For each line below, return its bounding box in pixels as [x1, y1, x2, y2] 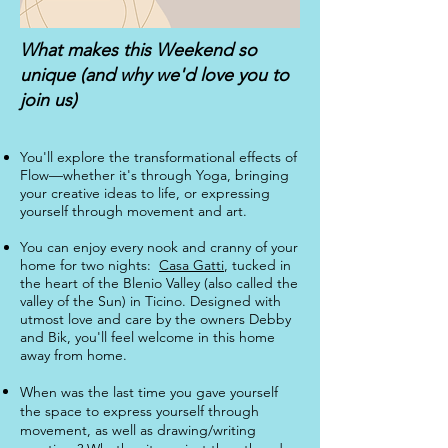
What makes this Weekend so [20, 39, 257, 61]
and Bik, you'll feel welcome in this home [20, 328, 275, 346]
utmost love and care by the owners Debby [20, 310, 291, 328]
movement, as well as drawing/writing [20, 421, 256, 439]
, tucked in [224, 256, 291, 274]
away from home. [20, 346, 127, 364]
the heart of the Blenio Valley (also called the [20, 274, 298, 292]
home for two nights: [20, 256, 159, 274]
